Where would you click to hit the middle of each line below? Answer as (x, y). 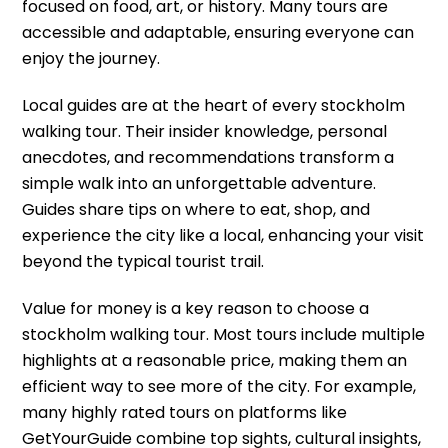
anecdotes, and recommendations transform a (208, 157)
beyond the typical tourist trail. (143, 261)
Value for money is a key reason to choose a (196, 308)
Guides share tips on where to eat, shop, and (196, 209)
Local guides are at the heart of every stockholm (214, 105)
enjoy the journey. (91, 58)
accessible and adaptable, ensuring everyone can (218, 32)
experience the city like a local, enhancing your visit (223, 235)
